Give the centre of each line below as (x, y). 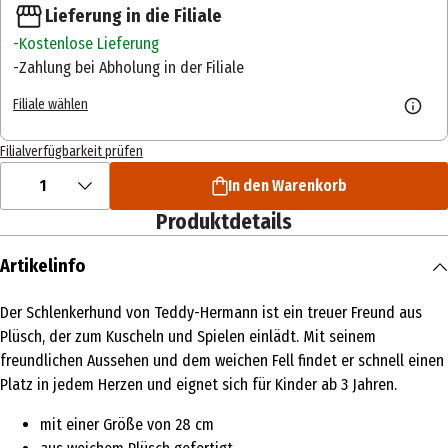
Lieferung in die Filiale (133, 16)
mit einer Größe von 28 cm (127, 425)
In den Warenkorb (287, 186)
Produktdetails (224, 222)
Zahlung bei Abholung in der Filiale (131, 68)
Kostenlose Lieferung (89, 44)
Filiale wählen (50, 104)
